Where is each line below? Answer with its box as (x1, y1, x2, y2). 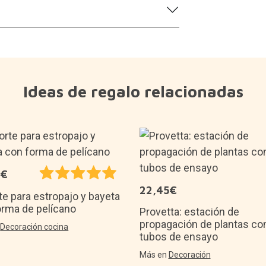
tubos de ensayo (139, 230, 218, 243)
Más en (139, 249, 169, 259)
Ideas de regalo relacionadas (23, 81, 243, 101)
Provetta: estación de (139, 205, 239, 218)
